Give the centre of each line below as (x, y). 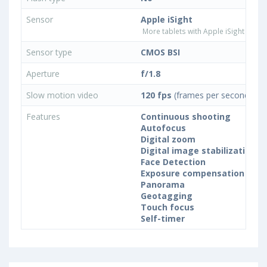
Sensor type (50, 52)
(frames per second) (212, 95)
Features (44, 117)
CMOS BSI (160, 52)
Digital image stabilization (198, 150)
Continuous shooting (186, 117)
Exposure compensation (193, 173)
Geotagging (167, 196)
